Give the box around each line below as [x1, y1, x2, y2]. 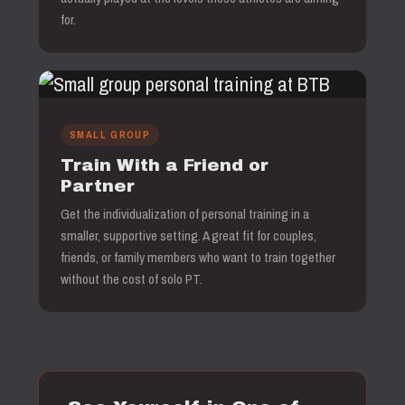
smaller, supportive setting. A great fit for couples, [61, 226, 316, 245]
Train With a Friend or [61, 155, 268, 174]
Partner [61, 176, 135, 195]
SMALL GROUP [70, 127, 151, 142]
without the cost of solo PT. [61, 269, 202, 288]
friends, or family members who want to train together [61, 248, 335, 267]
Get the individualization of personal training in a [61, 204, 309, 223]
